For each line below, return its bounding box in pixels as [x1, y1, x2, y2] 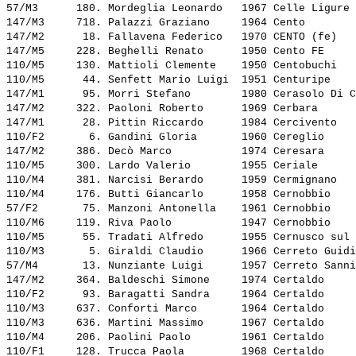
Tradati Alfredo [108, 231, 235, 244]
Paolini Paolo [108, 331, 235, 344]
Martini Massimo [108, 317, 235, 330]
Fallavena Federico [108, 31, 235, 44]
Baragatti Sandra [108, 288, 235, 301]
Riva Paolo [108, 217, 235, 230]
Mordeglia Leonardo [108, 2, 235, 15]
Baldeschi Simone [108, 274, 235, 287]
